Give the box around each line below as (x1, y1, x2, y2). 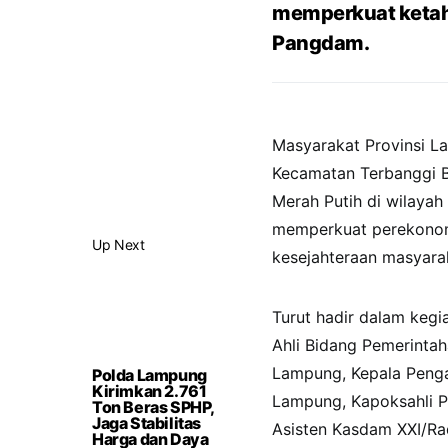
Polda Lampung (92, 365, 207, 385)
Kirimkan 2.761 (92, 381, 207, 401)
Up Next (92, 236, 145, 253)
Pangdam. (272, 31, 369, 55)
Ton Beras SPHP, (92, 397, 214, 417)
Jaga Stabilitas (92, 413, 201, 433)
